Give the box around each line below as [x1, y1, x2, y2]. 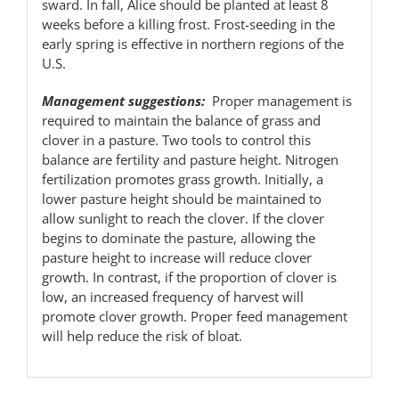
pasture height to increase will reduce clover [41, 248, 312, 266]
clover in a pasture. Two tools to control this [41, 130, 311, 149]
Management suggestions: [41, 91, 205, 110]
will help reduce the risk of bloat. [41, 326, 242, 345]
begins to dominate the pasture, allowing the [41, 228, 315, 247]
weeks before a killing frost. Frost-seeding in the [41, 14, 335, 33]
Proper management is [204, 91, 352, 110]
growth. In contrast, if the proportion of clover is [41, 267, 337, 286]
